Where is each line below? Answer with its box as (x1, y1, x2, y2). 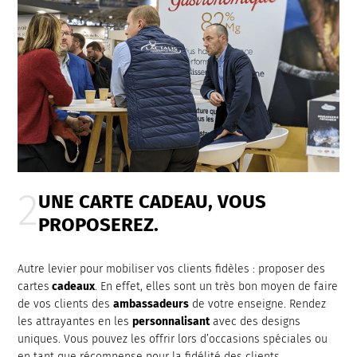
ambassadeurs (113, 297, 190, 311)
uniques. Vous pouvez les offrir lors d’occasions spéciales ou (18, 332, 328, 346)
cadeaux (49, 280, 96, 293)
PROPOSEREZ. (38, 214, 159, 236)
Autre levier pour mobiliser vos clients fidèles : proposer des (18, 262, 326, 276)
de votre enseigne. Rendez (189, 297, 327, 311)
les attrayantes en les (18, 315, 133, 328)
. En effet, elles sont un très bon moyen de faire (95, 280, 339, 293)
